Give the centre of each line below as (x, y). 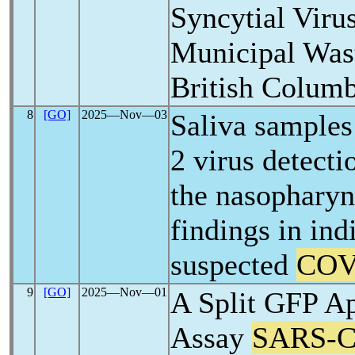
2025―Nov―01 (124, 292)
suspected (233, 265)
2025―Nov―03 (124, 115)
